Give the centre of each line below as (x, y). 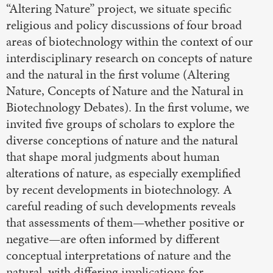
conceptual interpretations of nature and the (119, 256)
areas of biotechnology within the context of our (129, 42)
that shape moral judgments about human (113, 157)
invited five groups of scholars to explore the (120, 124)
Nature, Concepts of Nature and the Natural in (125, 91)
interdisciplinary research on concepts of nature (129, 58)
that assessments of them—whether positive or (125, 223)
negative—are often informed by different (113, 239)
